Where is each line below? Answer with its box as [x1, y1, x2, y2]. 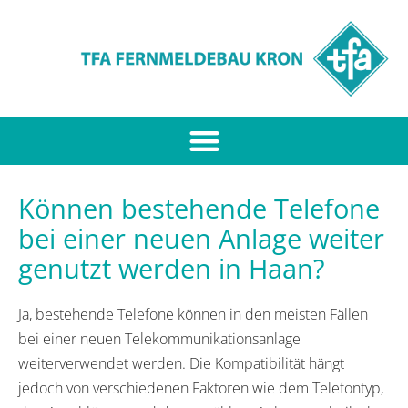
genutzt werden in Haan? [18, 250, 325, 286]
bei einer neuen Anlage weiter [18, 219, 384, 256]
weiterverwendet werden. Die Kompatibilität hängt [18, 352, 344, 373]
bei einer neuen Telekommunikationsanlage [18, 328, 301, 349]
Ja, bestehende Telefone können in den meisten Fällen [18, 303, 368, 324]
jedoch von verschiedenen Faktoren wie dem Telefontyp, [18, 377, 383, 398]
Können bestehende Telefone [18, 189, 380, 226]
